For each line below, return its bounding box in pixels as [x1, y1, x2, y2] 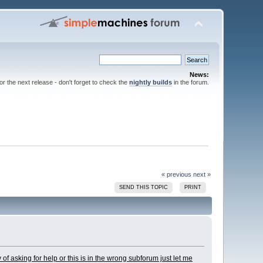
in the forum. [171, 79, 209, 86]
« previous [161, 170, 191, 178]
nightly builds [129, 79, 172, 86]
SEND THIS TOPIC [119, 184, 168, 190]
